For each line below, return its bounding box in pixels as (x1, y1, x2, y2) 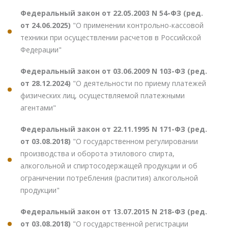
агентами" (20, 102, 56, 112)
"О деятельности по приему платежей (73, 78, 206, 88)
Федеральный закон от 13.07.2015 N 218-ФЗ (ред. (20, 206, 207, 216)
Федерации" (20, 44, 62, 54)
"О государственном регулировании (73, 136, 198, 146)
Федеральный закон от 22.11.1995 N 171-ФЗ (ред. (20, 124, 207, 134)
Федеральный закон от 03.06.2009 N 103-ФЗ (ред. (20, 66, 207, 76)
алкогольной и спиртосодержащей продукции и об (20, 160, 197, 170)
